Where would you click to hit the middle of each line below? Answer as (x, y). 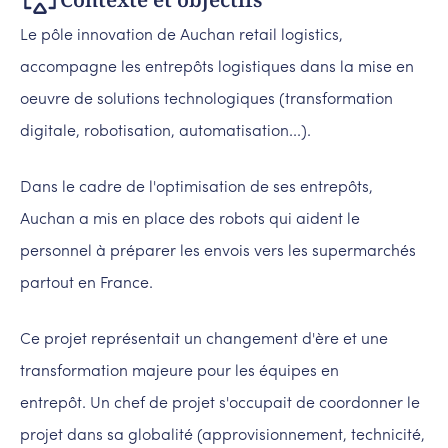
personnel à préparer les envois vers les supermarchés (218, 251)
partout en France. (86, 283)
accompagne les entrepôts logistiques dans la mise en (217, 67)
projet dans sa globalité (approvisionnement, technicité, (222, 435)
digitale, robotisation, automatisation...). (165, 131)
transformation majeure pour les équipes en (179, 371)
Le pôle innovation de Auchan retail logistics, (181, 35)
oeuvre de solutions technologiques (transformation (206, 99)
